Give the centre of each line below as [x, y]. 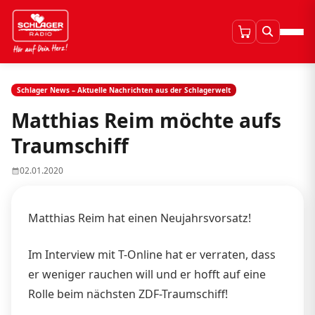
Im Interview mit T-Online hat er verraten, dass [152, 255]
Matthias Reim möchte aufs [146, 121]
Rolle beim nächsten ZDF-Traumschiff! [128, 294]
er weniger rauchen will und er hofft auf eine [147, 275]
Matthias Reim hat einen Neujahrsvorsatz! [140, 218]
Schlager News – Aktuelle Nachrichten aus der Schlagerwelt [124, 90]
